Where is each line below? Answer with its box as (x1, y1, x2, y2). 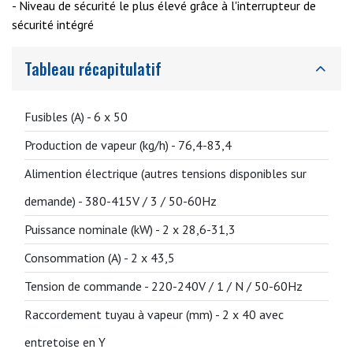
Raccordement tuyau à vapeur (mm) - (24, 307, 222, 322)
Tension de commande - (24, 278, 151, 294)
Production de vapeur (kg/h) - (24, 137, 178, 153)
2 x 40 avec (222, 307, 284, 322)
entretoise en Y (24, 334, 106, 350)
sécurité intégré (12, 17, 94, 32)
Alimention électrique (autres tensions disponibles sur (24, 165, 307, 181)
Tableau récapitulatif (24, 57, 162, 80)
